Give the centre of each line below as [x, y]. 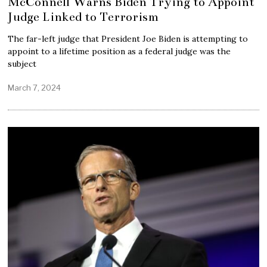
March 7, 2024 [35, 88]
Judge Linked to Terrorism [83, 17]
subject [22, 64]
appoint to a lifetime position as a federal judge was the [119, 52]
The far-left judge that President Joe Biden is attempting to [128, 39]
